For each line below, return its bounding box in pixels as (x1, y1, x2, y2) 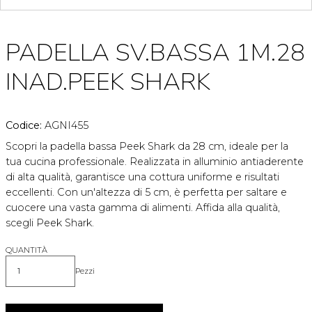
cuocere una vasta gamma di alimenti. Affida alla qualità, (6, 201, 280, 214)
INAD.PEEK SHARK (6, 65, 210, 98)
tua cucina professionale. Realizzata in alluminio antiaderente (6, 155, 304, 168)
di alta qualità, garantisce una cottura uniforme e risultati (6, 170, 279, 183)
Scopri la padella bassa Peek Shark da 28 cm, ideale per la (6, 139, 288, 153)
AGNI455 (45, 118, 88, 132)
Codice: (6, 118, 45, 132)
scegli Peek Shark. (6, 216, 94, 229)
